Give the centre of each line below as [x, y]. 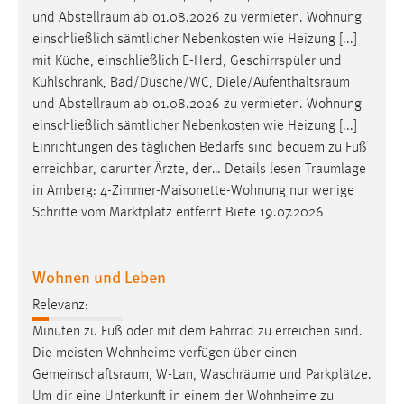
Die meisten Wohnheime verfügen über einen [165, 353]
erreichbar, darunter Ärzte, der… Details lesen [169, 169]
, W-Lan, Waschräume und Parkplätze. [260, 375]
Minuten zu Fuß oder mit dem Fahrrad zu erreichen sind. [197, 331]
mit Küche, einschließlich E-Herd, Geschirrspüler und [187, 61]
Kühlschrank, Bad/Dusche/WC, [124, 83]
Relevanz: [60, 305]
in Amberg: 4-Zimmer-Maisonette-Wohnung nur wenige [193, 191]
